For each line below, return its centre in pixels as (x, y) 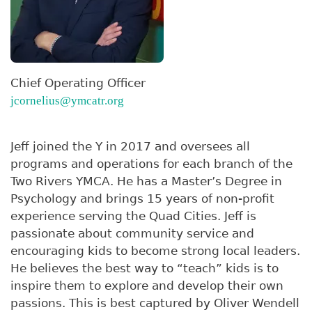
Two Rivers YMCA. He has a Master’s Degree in (146, 181)
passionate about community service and (132, 234)
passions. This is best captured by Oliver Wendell (155, 303)
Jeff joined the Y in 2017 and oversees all (130, 147)
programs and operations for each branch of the (151, 164)
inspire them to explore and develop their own (147, 286)
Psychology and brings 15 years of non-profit (142, 199)
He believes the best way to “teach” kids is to (145, 268)
